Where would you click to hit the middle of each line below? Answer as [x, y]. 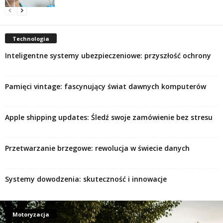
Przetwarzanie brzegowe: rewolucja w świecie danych [97, 148]
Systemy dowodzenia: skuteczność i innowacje [86, 179]
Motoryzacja [31, 215]
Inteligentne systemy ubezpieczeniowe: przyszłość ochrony [108, 56]
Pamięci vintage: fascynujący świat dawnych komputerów [106, 87]
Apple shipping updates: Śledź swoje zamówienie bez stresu [109, 117]
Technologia [31, 39]
